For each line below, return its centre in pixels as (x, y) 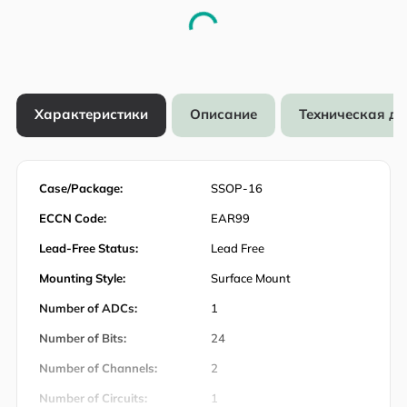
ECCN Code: (73, 218)
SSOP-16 (237, 188)
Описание (223, 114)
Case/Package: (81, 188)
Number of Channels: (98, 367)
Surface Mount (251, 278)
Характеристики (91, 114)
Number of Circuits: (93, 397)
